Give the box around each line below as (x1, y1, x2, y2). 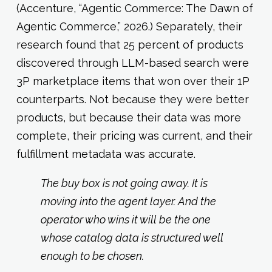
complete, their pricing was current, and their (16, 129, 253, 142)
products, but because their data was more (16, 110, 241, 124)
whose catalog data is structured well (40, 231, 223, 244)
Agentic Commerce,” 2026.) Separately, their (16, 19, 242, 33)
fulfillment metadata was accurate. (16, 147, 195, 160)
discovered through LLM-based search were (16, 56, 249, 69)
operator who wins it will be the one (40, 212, 211, 226)
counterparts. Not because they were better (16, 92, 249, 106)
